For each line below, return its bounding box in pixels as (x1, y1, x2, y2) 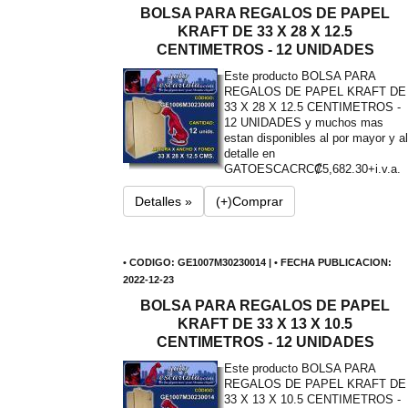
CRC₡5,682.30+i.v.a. (289, 162, 401, 176)
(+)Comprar (215, 194, 283, 209)
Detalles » (134, 194, 192, 209)
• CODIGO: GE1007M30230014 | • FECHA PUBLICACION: (122, 257, 392, 268)
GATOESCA (223, 162, 290, 176)
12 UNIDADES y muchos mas (223, 116, 383, 129)
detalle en (223, 147, 275, 160)
